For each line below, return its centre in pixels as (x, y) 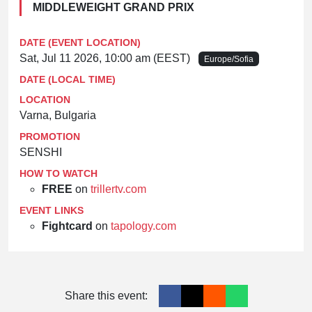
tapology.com (143, 226)
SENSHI (41, 152)
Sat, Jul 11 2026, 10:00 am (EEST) (106, 58)
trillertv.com (118, 189)
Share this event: (106, 295)
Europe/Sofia (228, 59)
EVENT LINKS (52, 210)
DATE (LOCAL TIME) (68, 79)
